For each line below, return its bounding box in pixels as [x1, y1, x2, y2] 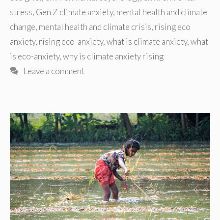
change [10, 21, 35, 32]
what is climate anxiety [107, 36, 187, 47]
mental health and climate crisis [39, 21, 151, 32]
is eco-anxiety [10, 51, 59, 61]
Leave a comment [23, 65, 85, 76]
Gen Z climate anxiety [36, 6, 113, 17]
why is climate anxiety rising [63, 51, 164, 61]
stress [10, 6, 32, 17]
